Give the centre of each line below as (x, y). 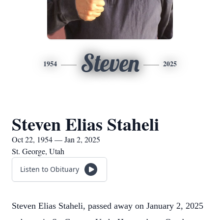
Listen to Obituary (50, 169)
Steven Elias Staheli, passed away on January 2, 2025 (108, 206)
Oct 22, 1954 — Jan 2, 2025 (56, 139)
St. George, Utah (38, 151)
